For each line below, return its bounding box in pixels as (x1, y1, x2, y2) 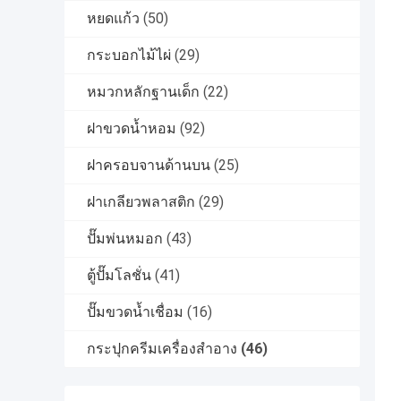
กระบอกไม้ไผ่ (87, 47, 171, 64)
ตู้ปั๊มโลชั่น (87, 267, 151, 285)
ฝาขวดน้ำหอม (87, 120, 176, 138)
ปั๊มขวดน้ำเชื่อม (87, 303, 183, 321)
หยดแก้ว (87, 10, 140, 28)
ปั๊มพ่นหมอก (87, 230, 163, 248)
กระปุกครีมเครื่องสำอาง (87, 340, 237, 358)
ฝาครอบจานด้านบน (87, 157, 210, 175)
